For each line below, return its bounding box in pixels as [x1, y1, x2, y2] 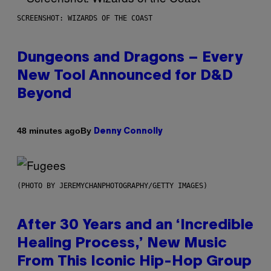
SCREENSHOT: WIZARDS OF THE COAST [17, 13, 152, 22]
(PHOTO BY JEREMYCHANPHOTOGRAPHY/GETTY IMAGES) [17, 181, 207, 190]
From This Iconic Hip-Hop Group [17, 255, 252, 269]
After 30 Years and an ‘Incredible [17, 218, 253, 232]
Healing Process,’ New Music [17, 237, 227, 250]
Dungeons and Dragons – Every [17, 51, 243, 65]
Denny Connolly [94, 127, 163, 135]
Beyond [17, 87, 71, 101]
